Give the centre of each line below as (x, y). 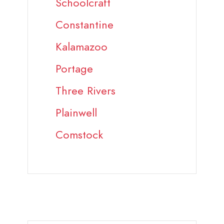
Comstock (79, 135)
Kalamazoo (81, 47)
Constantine (84, 25)
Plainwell (76, 113)
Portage (74, 69)
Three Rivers (85, 91)
